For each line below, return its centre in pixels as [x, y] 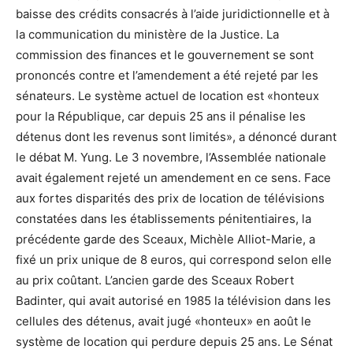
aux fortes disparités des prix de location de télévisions [170, 198]
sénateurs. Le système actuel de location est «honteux [167, 96]
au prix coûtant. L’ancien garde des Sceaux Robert [155, 280]
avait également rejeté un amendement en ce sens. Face [173, 178]
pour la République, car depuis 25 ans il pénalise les [161, 116]
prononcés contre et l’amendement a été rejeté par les [167, 75]
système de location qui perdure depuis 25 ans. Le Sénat [174, 342]
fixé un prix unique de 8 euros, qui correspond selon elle [174, 260]
